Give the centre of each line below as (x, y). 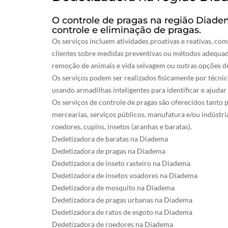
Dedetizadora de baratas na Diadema (110, 139)
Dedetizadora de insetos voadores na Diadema (125, 175)
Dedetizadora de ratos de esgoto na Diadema (122, 212)
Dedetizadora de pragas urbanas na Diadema (122, 200)
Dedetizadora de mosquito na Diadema (113, 188)
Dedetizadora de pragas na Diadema (109, 151)
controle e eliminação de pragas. (126, 30)
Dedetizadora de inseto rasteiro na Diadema (121, 163)
